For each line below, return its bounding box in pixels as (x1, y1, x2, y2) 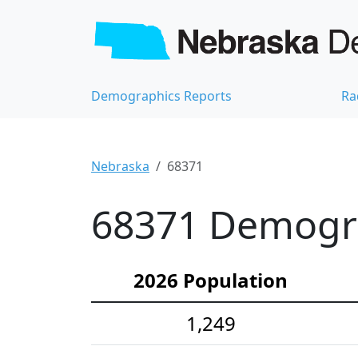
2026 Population (133, 267, 288, 294)
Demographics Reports (91, 87, 232, 105)
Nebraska (91, 157, 149, 176)
